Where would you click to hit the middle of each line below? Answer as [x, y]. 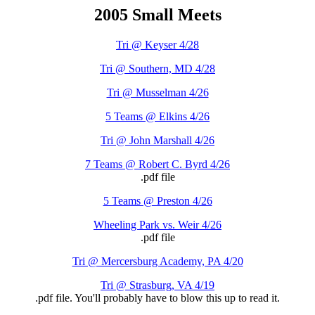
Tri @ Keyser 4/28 [157, 44]
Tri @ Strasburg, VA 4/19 [157, 285]
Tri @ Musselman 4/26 [157, 92]
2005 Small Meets [157, 15]
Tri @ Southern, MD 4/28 [157, 68]
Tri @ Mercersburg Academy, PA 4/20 [157, 261]
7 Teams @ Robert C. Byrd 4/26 [157, 164]
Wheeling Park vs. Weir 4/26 [157, 224]
